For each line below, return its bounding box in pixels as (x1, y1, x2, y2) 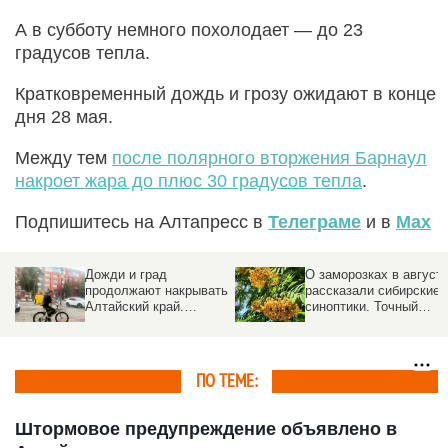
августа (85, 330, 131, 346)
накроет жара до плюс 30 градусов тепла (15, 170, 362, 191)
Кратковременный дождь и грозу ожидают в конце (15, 83, 436, 104)
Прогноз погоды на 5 (85, 314, 209, 330)
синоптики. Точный (305, 298, 418, 314)
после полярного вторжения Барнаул (112, 147, 427, 168)
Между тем (15, 147, 112, 168)
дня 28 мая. (15, 106, 113, 127)
